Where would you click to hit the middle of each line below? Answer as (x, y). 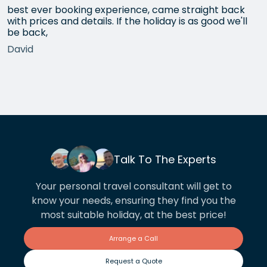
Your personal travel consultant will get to (133, 187)
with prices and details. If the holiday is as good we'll (127, 21)
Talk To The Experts (165, 159)
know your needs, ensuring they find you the (133, 201)
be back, (27, 33)
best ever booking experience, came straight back (126, 10)
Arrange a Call (133, 239)
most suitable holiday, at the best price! (133, 215)
